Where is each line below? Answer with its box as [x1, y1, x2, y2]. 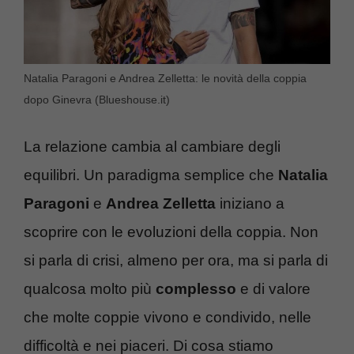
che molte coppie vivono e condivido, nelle [24, 309, 311, 326]
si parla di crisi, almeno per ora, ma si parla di [24, 252, 328, 269]
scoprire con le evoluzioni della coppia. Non [24, 224, 318, 241]
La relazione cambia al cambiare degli [24, 138, 281, 156]
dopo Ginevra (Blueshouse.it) [24, 92, 170, 106]
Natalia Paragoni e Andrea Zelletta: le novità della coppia [24, 71, 307, 85]
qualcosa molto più [24, 281, 156, 298]
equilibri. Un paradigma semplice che [24, 167, 278, 184]
